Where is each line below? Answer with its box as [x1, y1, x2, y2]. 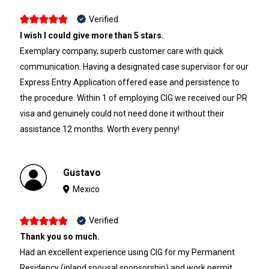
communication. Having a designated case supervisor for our [19, 61, 249, 71]
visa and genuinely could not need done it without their [19, 108, 225, 118]
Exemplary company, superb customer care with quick [19, 46, 223, 56]
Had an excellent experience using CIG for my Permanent [19, 247, 235, 258]
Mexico [73, 184, 100, 194]
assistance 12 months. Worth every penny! [19, 124, 180, 134]
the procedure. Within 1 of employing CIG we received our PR [19, 92, 247, 103]
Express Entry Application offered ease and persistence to [19, 77, 240, 87]
